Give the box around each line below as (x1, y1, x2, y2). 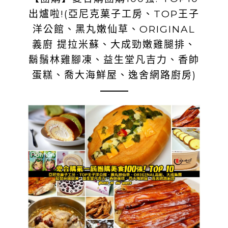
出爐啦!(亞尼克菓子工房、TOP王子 (28, 8, 199, 20)
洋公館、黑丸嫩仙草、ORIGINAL (33, 23, 195, 35)
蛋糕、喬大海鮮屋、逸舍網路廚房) (32, 69, 196, 81)
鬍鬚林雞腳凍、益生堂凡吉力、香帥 (28, 54, 199, 66)
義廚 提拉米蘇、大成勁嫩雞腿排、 (32, 39, 196, 50)
